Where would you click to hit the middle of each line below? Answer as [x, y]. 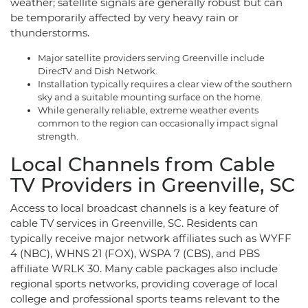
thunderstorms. [50, 32]
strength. [58, 136]
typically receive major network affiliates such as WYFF [151, 238]
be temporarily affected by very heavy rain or [124, 17]
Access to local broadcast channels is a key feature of [144, 208]
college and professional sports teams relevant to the [145, 298]
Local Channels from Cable [143, 164]
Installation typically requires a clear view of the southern [165, 84]
